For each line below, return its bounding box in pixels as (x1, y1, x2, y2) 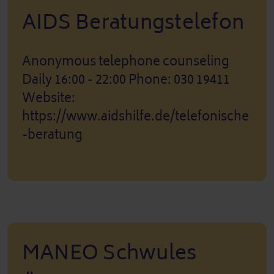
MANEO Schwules (22, 235, 197, 270)
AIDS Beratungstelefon (22, 4, 245, 40)
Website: (22, 87, 75, 109)
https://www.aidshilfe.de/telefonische (22, 105, 249, 127)
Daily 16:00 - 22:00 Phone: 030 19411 (22, 68, 230, 91)
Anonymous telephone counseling (22, 50, 229, 72)
